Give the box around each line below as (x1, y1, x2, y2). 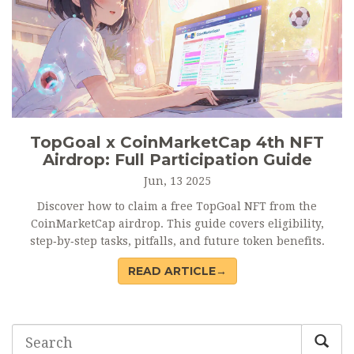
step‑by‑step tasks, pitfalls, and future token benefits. (29, 235, 325, 248)
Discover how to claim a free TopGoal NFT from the (37, 200, 317, 213)
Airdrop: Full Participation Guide (42, 150, 312, 170)
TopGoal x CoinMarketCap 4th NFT (30, 133, 324, 153)
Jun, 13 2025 (143, 175, 211, 188)
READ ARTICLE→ (127, 264, 227, 279)
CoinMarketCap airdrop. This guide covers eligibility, (30, 217, 324, 231)
